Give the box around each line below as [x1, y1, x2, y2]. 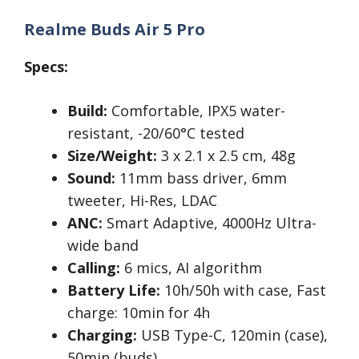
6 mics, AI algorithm [120, 258, 262, 278]
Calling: [67, 258, 120, 278]
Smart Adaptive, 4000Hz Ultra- [103, 213, 317, 233]
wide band [67, 236, 139, 256]
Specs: [24, 57, 68, 77]
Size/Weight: [67, 146, 157, 166]
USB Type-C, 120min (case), [137, 325, 328, 345]
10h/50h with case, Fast [160, 280, 326, 301]
